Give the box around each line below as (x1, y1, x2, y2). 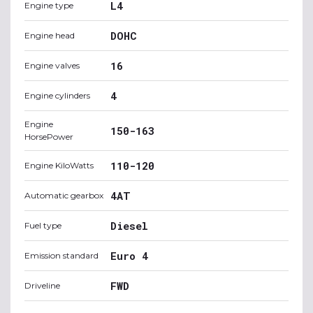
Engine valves (24, 60, 80, 71)
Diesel (110, 219, 148, 233)
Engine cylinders (24, 90, 90, 101)
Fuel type (24, 220, 61, 231)
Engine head (24, 30, 75, 41)
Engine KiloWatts (24, 160, 94, 170)
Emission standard (24, 250, 99, 261)
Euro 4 (110, 249, 148, 263)
